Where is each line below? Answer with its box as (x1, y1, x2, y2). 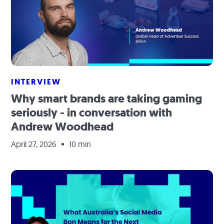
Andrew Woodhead (11, 119, 114, 134)
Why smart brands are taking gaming (11, 91, 202, 106)
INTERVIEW (11, 76, 61, 87)
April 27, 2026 (11, 139, 57, 149)
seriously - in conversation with (11, 105, 172, 120)
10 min (69, 139, 91, 149)
